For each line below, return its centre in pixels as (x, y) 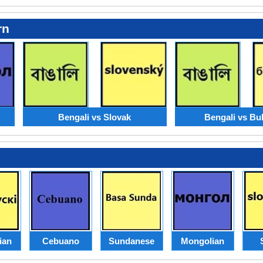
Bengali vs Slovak (95, 117)
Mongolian (203, 241)
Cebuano (60, 241)
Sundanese (131, 241)
